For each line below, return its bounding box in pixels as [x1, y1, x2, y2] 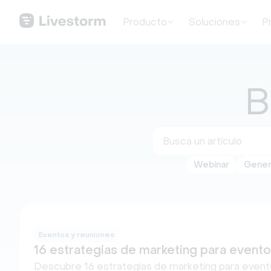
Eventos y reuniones [39, 230, 114, 239]
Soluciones [188, 16, 240, 28]
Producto [122, 16, 167, 28]
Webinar [193, 160, 229, 170]
